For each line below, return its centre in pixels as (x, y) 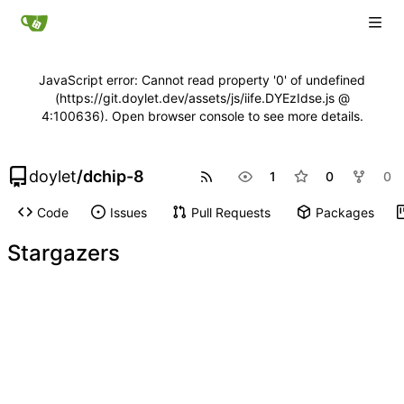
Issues (128, 212)
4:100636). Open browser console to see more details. (202, 116)
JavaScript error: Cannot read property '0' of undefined (202, 80)
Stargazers (64, 252)
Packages (344, 212)
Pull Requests (230, 212)
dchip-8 (114, 176)
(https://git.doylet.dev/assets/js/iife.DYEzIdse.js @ (202, 98)
